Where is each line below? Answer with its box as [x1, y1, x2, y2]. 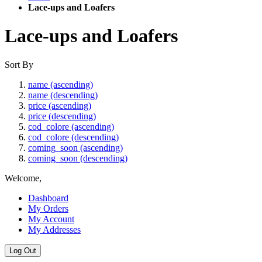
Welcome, [5, 173, 42, 183]
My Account [28, 213, 74, 224]
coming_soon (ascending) [28, 142, 123, 153]
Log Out [9, 246, 36, 255]
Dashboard [28, 192, 68, 203]
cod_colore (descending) [28, 132, 119, 142]
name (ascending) [28, 79, 93, 89]
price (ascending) [28, 100, 91, 111]
